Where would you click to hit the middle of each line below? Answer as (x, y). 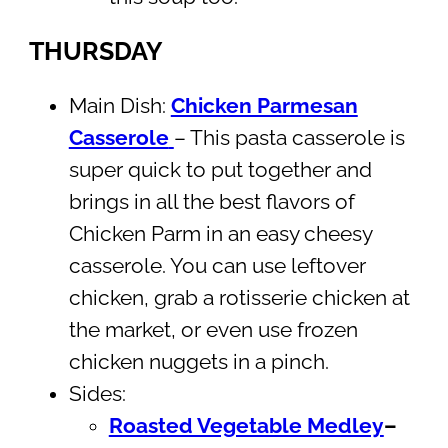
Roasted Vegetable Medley (246, 425)
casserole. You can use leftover (217, 265)
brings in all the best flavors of (211, 201)
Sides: (97, 393)
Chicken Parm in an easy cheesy (220, 233)
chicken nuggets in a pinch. (198, 361)
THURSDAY (95, 50)
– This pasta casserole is (289, 137)
